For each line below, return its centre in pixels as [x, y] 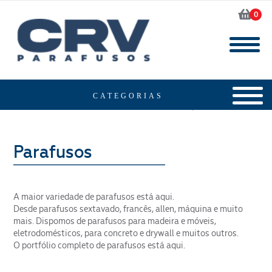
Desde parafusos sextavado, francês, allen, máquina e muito [128, 209]
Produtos [216, 107]
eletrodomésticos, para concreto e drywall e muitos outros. [126, 233]
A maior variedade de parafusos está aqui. [94, 197]
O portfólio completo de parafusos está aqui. [100, 245]
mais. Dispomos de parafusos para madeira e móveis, [115, 221]
